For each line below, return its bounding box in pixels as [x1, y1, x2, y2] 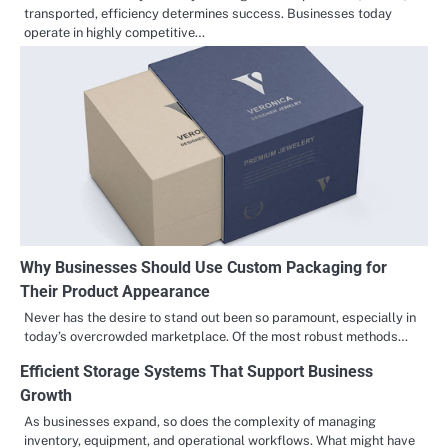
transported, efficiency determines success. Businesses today [24, 6, 392, 22]
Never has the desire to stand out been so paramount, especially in [24, 310, 416, 326]
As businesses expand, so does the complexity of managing [24, 414, 376, 430]
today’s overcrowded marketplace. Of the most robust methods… [24, 329, 408, 345]
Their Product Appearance [20, 282, 210, 302]
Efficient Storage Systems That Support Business [20, 362, 373, 382]
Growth [20, 386, 72, 406]
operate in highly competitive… [24, 25, 205, 41]
